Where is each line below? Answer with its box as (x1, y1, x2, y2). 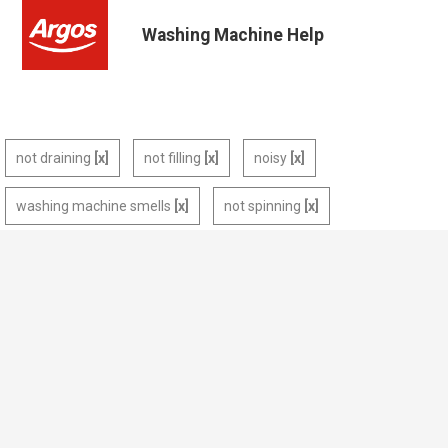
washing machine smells (16, 198, 171, 214)
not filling (144, 150, 201, 166)
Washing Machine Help (142, 25, 325, 45)
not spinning (224, 198, 301, 214)
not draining (16, 150, 91, 166)
